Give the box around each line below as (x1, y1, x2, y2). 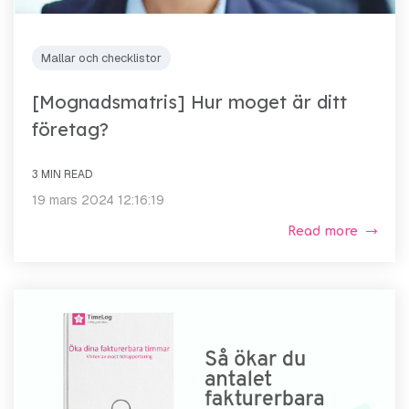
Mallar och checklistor (41, 49, 162, 66)
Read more (288, 224, 358, 238)
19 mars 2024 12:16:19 (32, 191, 164, 208)
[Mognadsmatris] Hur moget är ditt (32, 89, 347, 113)
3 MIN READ (32, 166, 92, 182)
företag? (32, 117, 109, 141)
